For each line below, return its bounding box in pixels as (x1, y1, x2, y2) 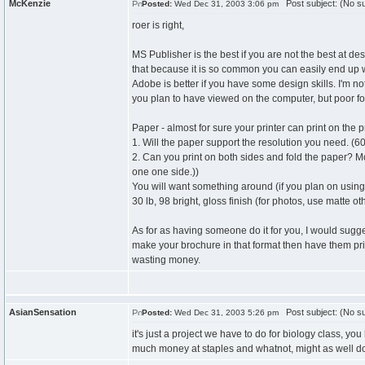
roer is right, (132, 20, 184, 31)
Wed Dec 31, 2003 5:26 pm (172, 308, 279, 317)
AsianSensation (9, 307, 77, 317)
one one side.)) (132, 166, 199, 178)
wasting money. (132, 254, 200, 266)
